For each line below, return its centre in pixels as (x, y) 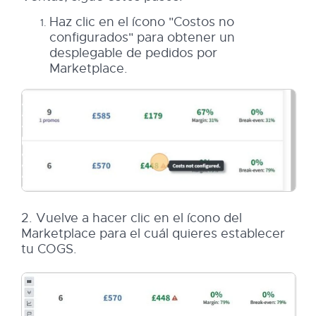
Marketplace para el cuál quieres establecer (153, 233)
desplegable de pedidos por (133, 53)
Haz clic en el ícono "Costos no (142, 22)
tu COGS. (49, 249)
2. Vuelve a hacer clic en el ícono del (132, 218)
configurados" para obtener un (142, 37)
